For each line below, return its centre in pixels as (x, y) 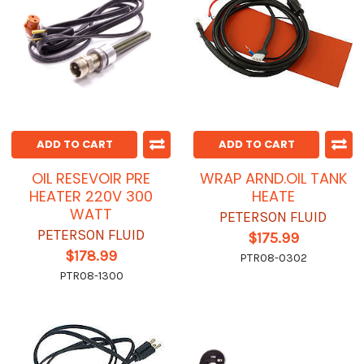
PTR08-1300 (91, 276)
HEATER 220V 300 (91, 197)
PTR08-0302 (273, 258)
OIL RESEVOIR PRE (91, 179)
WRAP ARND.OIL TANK (273, 179)
